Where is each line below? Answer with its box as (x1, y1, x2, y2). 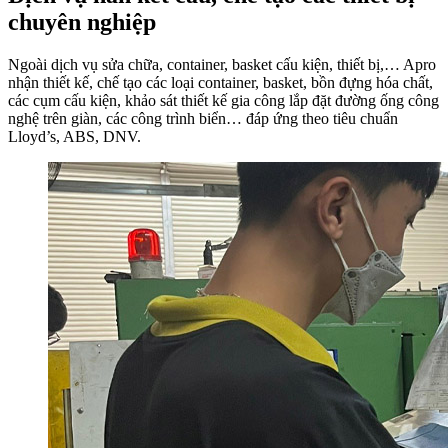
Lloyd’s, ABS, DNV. (8, 128, 141, 146)
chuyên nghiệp (8, 9, 156, 36)
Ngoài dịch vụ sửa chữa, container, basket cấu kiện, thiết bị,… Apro (8, 56, 436, 74)
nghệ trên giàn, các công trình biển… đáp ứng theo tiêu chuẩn (8, 110, 398, 128)
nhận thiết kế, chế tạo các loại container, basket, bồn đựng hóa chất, (8, 74, 433, 92)
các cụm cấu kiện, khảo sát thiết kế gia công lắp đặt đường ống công (8, 92, 439, 110)
